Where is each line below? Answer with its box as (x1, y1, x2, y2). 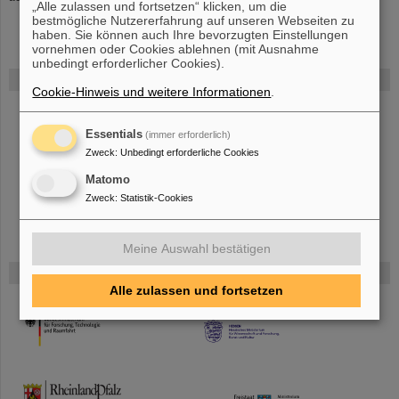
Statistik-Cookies (120, 191, 194, 203)
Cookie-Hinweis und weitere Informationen (32, 85, 272, 99)
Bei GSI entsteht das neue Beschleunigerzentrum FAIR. (30, 103, 299, 117)
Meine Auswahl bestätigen (122, 241, 271, 256)
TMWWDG (26, 381, 73, 393)
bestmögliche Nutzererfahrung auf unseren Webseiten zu (32, 13, 355, 28)
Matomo (85, 173, 131, 186)
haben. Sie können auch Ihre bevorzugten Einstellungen (32, 28, 349, 42)
